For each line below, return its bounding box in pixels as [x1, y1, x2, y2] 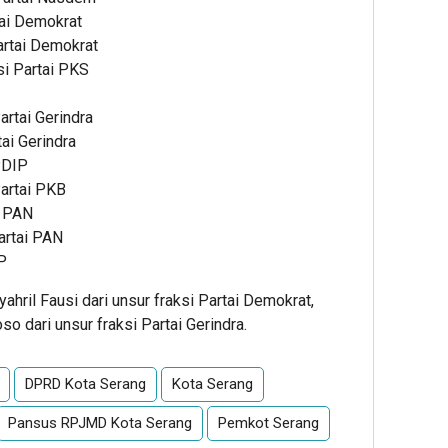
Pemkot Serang [218, 413, 319, 432]
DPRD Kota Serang [25, 374, 146, 393]
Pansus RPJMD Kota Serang [8, 413, 192, 432]
